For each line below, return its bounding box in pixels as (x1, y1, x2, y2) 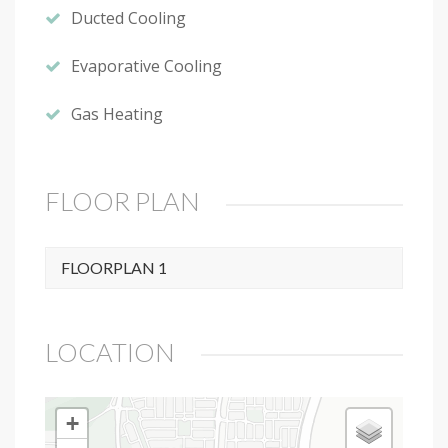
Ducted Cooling (71, 7, 186, 30)
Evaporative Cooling (71, 55, 222, 78)
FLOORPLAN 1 (61, 257, 167, 277)
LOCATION (45, 336, 175, 367)
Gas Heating (71, 103, 163, 126)
